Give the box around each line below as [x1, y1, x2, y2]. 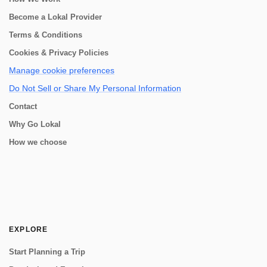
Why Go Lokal [9, 120, 61, 129]
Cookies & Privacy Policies [9, 48, 108, 57]
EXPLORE [9, 225, 48, 234]
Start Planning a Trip [9, 247, 85, 256]
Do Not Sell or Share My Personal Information [9, 83, 181, 93]
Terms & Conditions [9, 30, 82, 39]
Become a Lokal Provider [9, 13, 102, 21]
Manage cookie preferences [9, 66, 114, 75]
